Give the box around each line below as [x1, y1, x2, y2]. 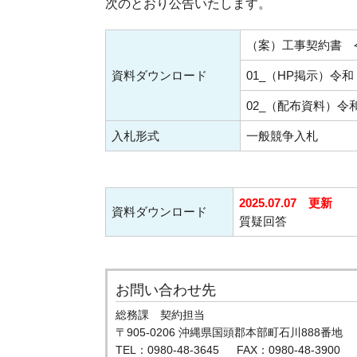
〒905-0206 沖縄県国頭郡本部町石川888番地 [116, 326, 343, 339]
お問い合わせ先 [116, 282, 216, 298]
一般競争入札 [246, 129, 318, 143]
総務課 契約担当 [116, 308, 205, 321]
